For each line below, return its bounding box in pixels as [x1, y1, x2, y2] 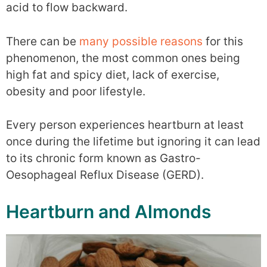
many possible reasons [79, 34, 203, 48]
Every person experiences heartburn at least [6, 118, 244, 132]
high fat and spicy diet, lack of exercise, [6, 67, 219, 82]
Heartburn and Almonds [6, 200, 211, 222]
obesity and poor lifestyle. [6, 84, 145, 98]
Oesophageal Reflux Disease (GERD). [6, 168, 204, 182]
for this [203, 34, 243, 48]
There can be [6, 34, 79, 48]
